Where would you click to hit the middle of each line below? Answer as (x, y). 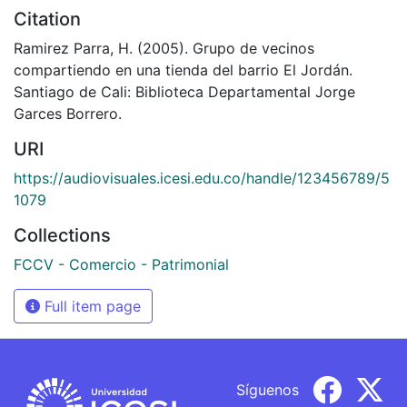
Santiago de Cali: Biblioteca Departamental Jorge (184, 91)
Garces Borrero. (68, 113)
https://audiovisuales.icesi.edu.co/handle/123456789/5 (202, 178)
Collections (62, 235)
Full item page (90, 306)
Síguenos (268, 389)
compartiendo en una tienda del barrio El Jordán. (183, 69)
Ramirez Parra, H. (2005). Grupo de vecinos (164, 48)
